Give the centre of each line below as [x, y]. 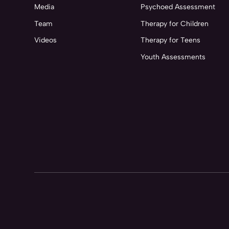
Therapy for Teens [171, 40]
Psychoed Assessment [178, 7]
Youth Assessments [173, 57]
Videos [46, 40]
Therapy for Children [175, 24]
